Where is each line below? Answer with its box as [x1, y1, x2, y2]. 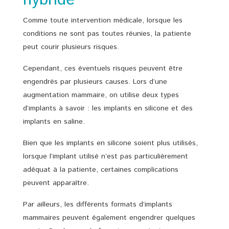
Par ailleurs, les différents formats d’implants [23, 199, 172, 210]
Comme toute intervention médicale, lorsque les [23, 15, 182, 26]
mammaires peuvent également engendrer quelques [23, 212, 195, 223]
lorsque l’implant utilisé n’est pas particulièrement [23, 151, 188, 162]
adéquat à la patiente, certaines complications [23, 164, 178, 175]
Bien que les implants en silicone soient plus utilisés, [23, 138, 198, 148]
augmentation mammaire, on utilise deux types [23, 89, 179, 100]
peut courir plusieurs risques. [23, 41, 119, 52]
